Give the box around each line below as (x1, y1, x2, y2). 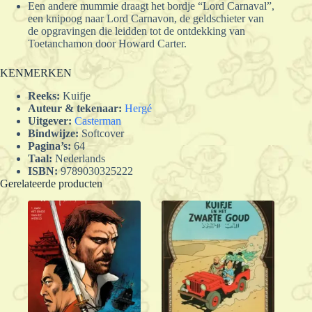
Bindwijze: (28, 127, 79, 140)
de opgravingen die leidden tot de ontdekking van (28, 25, 245, 38)
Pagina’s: (28, 140, 71, 153)
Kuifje (60, 90, 91, 102)
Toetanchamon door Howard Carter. (28, 38, 187, 50)
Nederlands (52, 153, 105, 165)
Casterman (75, 115, 121, 127)
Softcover (79, 127, 124, 140)
